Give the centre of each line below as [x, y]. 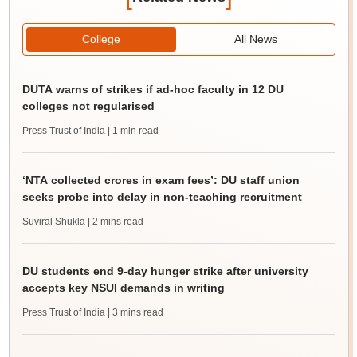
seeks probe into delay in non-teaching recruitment [162, 197]
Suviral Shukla [53, 222]
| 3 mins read [135, 313]
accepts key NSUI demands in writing [123, 288]
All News [256, 39]
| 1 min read [133, 131]
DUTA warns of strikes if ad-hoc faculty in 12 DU [153, 90]
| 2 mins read [115, 222]
